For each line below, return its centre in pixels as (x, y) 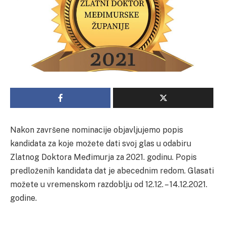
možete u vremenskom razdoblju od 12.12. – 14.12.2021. (109, 184)
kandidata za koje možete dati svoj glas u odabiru (101, 143)
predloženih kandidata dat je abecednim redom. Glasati (112, 171)
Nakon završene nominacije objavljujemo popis (97, 130)
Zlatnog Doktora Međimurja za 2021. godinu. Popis (103, 157)
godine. (23, 198)
